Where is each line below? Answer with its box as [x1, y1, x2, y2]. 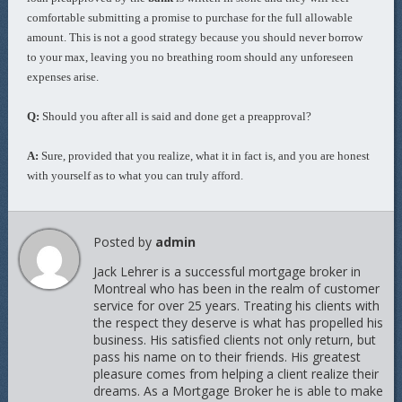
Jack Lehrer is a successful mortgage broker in [92, 263, 361, 280]
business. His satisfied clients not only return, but [92, 331, 376, 348]
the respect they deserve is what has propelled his [92, 314, 383, 331]
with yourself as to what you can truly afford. [27, 169, 244, 182]
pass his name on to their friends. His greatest [92, 348, 361, 365]
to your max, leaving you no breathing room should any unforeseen [27, 50, 354, 64]
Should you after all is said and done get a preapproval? [42, 109, 312, 123]
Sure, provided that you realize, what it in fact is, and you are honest [39, 149, 371, 162]
